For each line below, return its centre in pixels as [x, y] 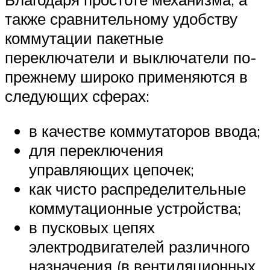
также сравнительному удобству [121, 19]
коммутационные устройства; [135, 208]
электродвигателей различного [139, 246]
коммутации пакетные [84, 38]
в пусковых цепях [92, 227]
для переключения [96, 150]
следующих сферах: [77, 96]
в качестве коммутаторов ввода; [145, 130]
